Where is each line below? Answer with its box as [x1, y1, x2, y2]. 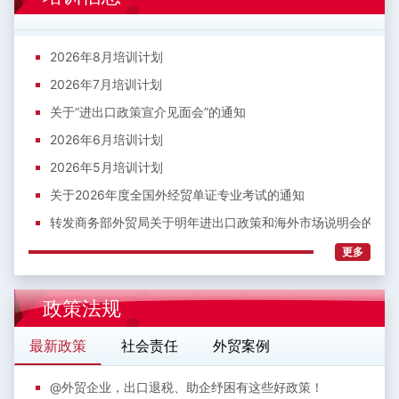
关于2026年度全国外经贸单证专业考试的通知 [50, 187, 305, 203]
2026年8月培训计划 [50, 49, 163, 65]
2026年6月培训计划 [50, 132, 163, 148]
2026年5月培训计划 [50, 159, 163, 175]
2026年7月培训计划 [50, 77, 162, 93]
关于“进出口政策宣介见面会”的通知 [50, 104, 246, 120]
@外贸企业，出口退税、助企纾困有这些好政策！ [50, 379, 323, 395]
